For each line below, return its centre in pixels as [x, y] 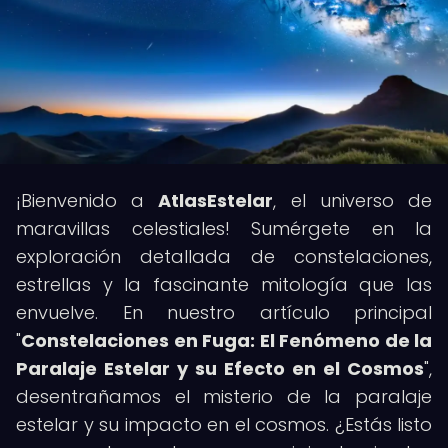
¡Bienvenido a [87, 200]
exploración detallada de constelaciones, [224, 256]
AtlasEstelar [216, 200]
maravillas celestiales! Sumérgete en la [224, 228]
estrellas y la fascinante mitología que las [224, 284]
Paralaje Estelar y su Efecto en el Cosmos [220, 368]
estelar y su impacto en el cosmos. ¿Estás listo [224, 424]
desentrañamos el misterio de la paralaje [224, 396]
